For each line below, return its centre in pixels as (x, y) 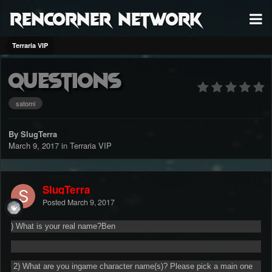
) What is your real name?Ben (63, 226)
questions (65, 79)
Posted (55, 202)
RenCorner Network (106, 18)
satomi (25, 104)
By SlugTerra (33, 134)
